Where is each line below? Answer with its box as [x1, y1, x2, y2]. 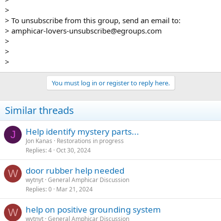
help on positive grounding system [26, 204, 161, 215]
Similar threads [5, 104, 74, 117]
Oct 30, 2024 [56, 146, 91, 154]
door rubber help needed [26, 165, 124, 176]
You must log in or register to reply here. [51, 78, 170, 87]
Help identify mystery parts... [26, 126, 139, 137]
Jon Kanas [26, 137, 52, 145]
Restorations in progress [57, 137, 124, 145]
